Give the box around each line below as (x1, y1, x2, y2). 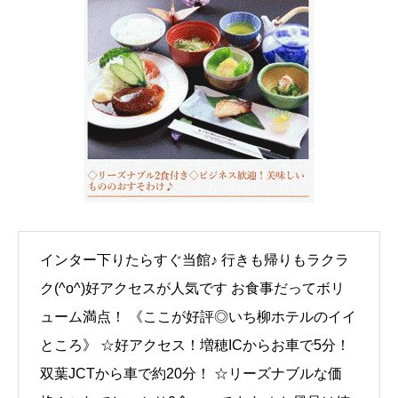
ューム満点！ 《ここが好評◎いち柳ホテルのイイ (40, 309, 356, 325)
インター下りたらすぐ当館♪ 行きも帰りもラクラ (40, 252, 349, 268)
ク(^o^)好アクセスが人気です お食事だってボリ (40, 281, 345, 297)
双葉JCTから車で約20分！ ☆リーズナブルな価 (40, 366, 342, 382)
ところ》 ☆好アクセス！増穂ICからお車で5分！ (40, 338, 350, 354)
